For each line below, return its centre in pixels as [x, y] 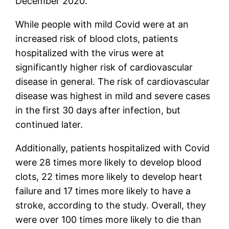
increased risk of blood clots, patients [97, 38]
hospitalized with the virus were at [90, 53]
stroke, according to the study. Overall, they [111, 205]
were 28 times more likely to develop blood [109, 162]
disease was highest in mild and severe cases [113, 96]
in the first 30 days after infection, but [98, 110]
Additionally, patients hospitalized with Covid [113, 148]
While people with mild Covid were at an [102, 24]
